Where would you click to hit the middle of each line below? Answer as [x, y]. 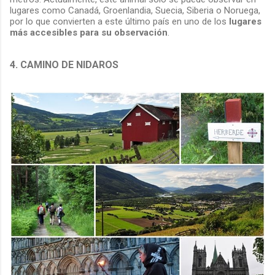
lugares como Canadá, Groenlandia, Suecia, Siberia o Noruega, [135, 11]
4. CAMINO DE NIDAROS [65, 65]
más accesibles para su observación [89, 33]
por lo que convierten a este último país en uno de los [119, 22]
